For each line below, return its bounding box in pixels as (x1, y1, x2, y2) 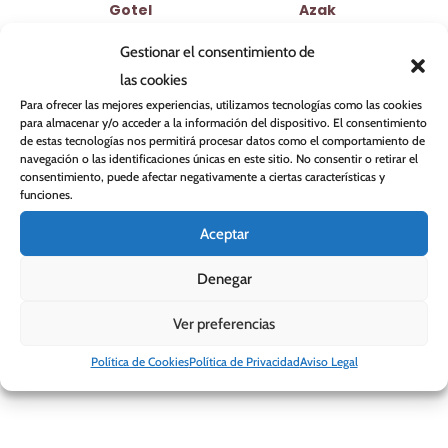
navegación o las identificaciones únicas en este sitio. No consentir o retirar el (20, 151, 418, 166)
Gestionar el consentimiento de (120, 43, 315, 61)
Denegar (196, 269, 252, 288)
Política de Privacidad (188, 354, 300, 369)
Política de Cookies (90, 354, 189, 369)
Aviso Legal (299, 354, 358, 369)
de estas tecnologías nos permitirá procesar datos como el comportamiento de (20, 133, 425, 148)
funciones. (20, 187, 73, 202)
